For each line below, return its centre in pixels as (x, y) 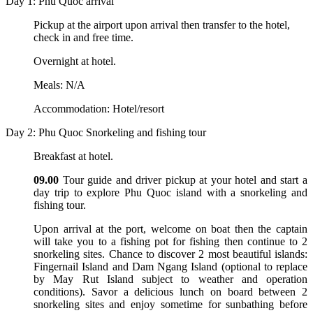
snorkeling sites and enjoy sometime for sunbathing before (170, 305)
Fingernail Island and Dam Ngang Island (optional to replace (170, 267)
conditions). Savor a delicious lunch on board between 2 (170, 292)
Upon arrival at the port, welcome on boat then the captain (170, 229)
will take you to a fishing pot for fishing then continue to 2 (170, 242)
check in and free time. (83, 38)
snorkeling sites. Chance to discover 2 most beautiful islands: (170, 254)
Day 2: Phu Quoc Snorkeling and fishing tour (106, 133)
